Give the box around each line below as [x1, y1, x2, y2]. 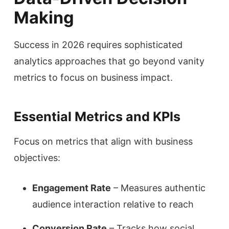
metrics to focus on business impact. [14, 72, 173, 83]
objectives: [14, 152, 60, 164]
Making [14, 8, 74, 28]
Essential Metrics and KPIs [14, 109, 180, 125]
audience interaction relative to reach [32, 199, 194, 210]
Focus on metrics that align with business [14, 136, 193, 147]
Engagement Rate [32, 182, 111, 194]
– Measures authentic [111, 182, 205, 194]
